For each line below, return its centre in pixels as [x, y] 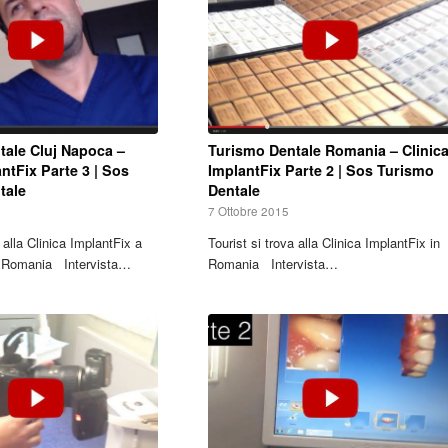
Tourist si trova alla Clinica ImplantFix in [323, 242]
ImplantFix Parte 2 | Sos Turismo [320, 170]
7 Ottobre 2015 [248, 211]
